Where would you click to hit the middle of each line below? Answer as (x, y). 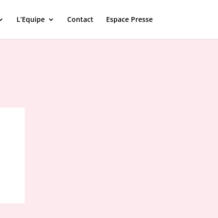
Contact (80, 19)
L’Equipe (30, 19)
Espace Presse (129, 19)
